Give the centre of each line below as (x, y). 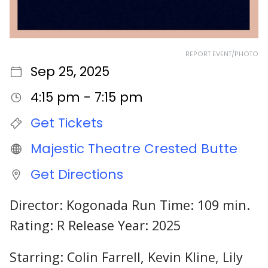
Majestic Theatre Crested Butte (134, 149)
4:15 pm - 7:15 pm (86, 97)
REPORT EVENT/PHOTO (222, 54)
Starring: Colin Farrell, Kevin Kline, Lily (126, 257)
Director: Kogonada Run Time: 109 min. (130, 205)
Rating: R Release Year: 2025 (95, 226)
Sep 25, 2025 (70, 71)
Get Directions (77, 175)
